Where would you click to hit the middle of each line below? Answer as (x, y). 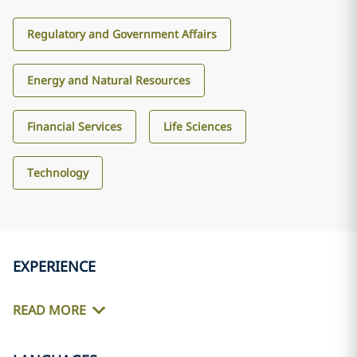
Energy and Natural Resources (109, 80)
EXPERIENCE (54, 266)
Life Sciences (198, 126)
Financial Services (75, 126)
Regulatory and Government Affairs (122, 34)
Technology (58, 173)
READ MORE (49, 310)
